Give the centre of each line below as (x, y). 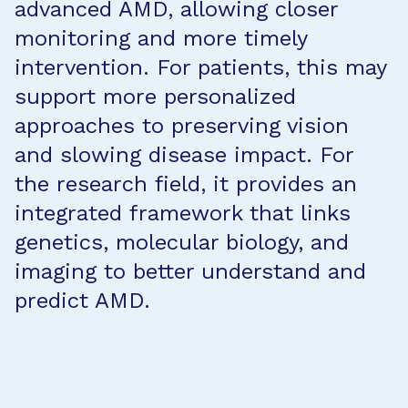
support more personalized (155, 97)
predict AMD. (82, 301)
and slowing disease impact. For (184, 155)
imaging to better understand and (190, 271)
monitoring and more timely (161, 38)
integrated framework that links (183, 213)
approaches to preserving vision (182, 126)
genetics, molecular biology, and (182, 242)
